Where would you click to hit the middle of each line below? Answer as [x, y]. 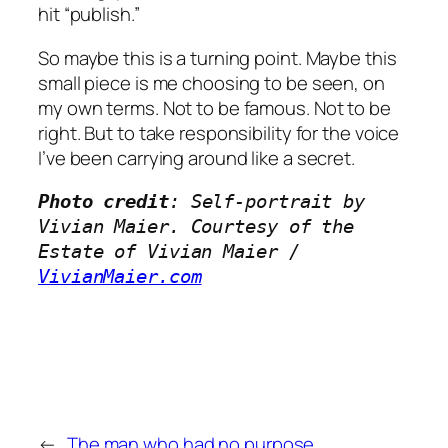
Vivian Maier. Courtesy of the [196, 227]
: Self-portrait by [267, 202]
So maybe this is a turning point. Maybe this [217, 57]
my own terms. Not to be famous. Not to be [214, 107]
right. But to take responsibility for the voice [219, 132]
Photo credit [103, 202]
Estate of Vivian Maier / [305, 252]
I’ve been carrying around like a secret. [196, 157]
